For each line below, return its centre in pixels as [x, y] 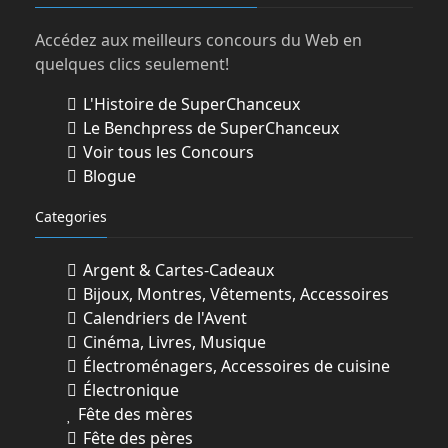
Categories [70, 216]
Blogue [107, 175]
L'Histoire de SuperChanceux [189, 103]
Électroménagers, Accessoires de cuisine [234, 365]
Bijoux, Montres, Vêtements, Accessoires [233, 293]
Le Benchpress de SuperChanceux [208, 127]
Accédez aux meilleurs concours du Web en [198, 39]
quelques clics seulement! [131, 63]
